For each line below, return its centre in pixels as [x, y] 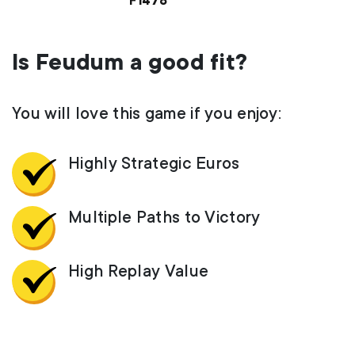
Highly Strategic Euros [154, 163]
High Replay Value [139, 271]
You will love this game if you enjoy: [147, 113]
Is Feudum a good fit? [130, 62]
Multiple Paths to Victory [164, 217]
